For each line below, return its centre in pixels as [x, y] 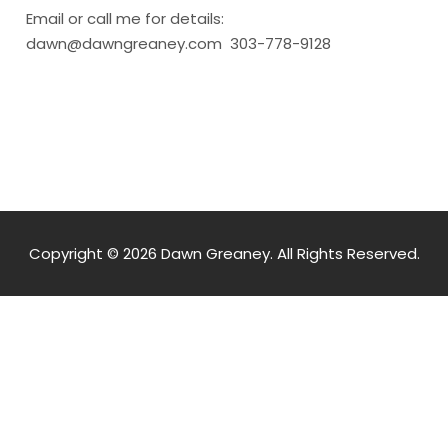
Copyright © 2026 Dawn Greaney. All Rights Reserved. [224, 253]
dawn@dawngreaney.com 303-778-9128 [179, 43]
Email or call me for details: [125, 18]
